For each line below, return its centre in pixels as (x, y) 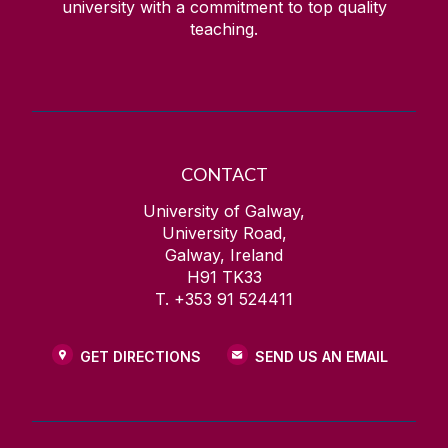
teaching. (224, 28)
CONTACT (224, 173)
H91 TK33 (224, 276)
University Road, (224, 232)
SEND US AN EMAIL (321, 356)
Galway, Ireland (224, 254)
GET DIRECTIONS (140, 356)
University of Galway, (224, 210)
